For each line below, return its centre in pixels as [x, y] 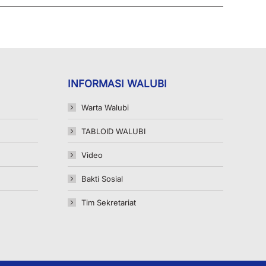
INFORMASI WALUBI [117, 84]
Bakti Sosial [102, 179]
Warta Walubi [105, 107]
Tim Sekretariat [108, 202]
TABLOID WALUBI [113, 131]
